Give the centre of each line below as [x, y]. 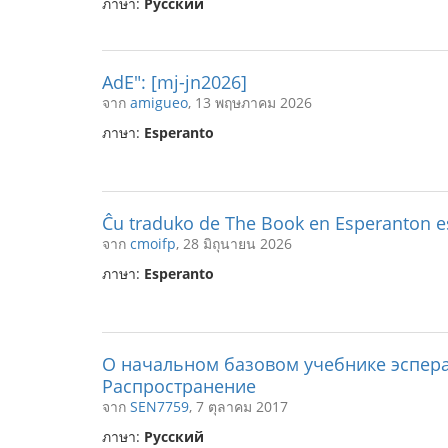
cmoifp [153, 243]
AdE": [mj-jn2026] [174, 82]
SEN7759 [159, 406]
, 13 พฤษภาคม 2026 [250, 102]
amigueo [159, 102]
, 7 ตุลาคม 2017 [238, 406]
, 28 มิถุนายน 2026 [234, 243]
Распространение [179, 386]
